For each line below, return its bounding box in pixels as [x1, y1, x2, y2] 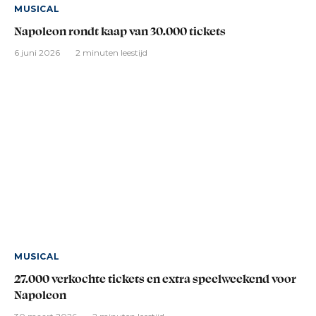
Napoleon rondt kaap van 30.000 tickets [14, 23, 226, 38]
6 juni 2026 [14, 47, 60, 58]
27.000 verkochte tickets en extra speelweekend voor [14, 272, 296, 286]
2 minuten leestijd [75, 47, 147, 58]
